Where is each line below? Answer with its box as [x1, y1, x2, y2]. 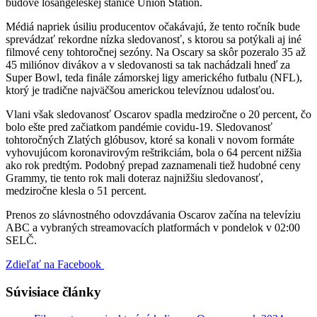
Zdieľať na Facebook [6, 258, 101, 270]
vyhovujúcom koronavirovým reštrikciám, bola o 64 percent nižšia [6, 146, 301, 158]
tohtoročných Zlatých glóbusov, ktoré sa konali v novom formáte [6, 133, 294, 146]
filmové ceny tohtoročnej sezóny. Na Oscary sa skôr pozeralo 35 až [6, 45, 306, 58]
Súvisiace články [6, 284, 101, 299]
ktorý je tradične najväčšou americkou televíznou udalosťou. [6, 83, 275, 96]
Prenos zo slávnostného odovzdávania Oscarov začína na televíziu [6, 208, 301, 221]
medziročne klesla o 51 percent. [6, 184, 146, 197]
